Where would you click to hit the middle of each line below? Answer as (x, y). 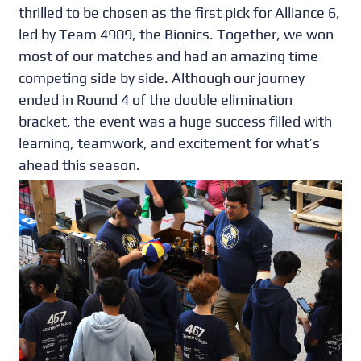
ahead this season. (80, 165)
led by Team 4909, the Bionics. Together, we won (176, 34)
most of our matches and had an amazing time (169, 56)
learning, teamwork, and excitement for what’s (170, 143)
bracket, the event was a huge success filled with (176, 121)
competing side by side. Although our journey (162, 78)
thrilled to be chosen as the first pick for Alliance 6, (180, 12)
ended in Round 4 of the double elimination (156, 100)
